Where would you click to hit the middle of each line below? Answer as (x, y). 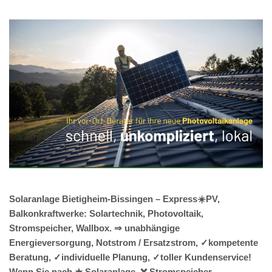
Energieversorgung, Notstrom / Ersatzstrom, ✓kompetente (134, 243)
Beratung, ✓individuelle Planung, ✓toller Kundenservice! (130, 257)
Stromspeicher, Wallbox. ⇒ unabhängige (94, 228)
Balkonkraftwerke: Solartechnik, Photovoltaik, (106, 214)
